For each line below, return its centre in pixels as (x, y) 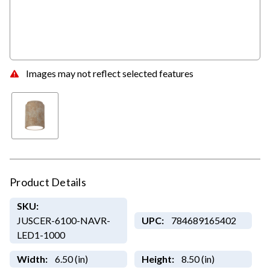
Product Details (48, 182)
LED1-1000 (41, 235)
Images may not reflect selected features (110, 73)
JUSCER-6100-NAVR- (63, 221)
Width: (32, 259)
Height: (158, 259)
